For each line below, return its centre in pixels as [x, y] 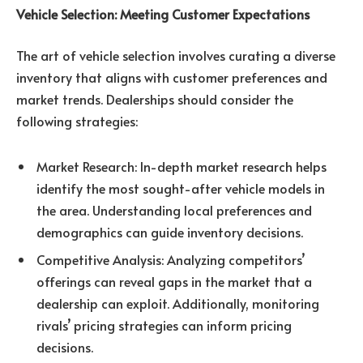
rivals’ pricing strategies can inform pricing [164, 325]
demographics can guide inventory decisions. [170, 232]
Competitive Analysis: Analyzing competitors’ [171, 260]
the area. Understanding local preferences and [174, 210]
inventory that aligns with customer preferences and [172, 77]
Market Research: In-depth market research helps [181, 167]
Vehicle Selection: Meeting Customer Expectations [163, 13]
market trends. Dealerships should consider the [155, 99]
